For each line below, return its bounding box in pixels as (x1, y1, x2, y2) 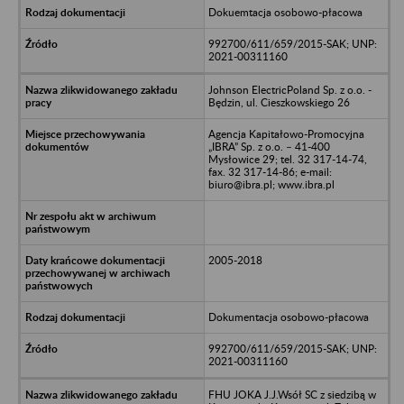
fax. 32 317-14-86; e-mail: (207, 164, 332, 179)
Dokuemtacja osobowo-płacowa (207, 5, 363, 19)
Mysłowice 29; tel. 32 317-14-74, (207, 151, 367, 166)
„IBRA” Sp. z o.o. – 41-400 (207, 139, 330, 153)
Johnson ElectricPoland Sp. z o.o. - (207, 82, 372, 96)
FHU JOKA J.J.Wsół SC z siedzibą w (207, 387, 376, 401)
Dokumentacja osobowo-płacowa (207, 309, 369, 324)
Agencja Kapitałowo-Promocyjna (207, 126, 364, 141)
